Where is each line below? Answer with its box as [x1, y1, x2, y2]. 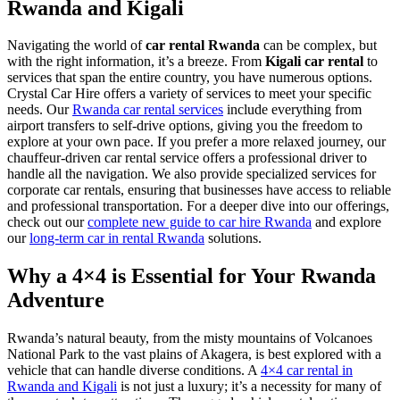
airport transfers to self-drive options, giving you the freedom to [7, 118, 362, 134]
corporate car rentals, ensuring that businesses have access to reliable [7, 182, 391, 198]
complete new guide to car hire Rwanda [87, 214, 312, 230]
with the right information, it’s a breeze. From [7, 54, 265, 70]
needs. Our [7, 102, 72, 118]
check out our [7, 214, 87, 230]
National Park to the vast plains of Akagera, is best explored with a [7, 346, 381, 362]
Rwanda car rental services [72, 102, 223, 118]
